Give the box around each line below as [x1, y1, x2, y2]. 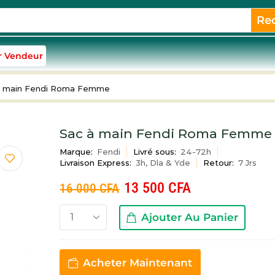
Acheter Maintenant [83, 257, 193, 269]
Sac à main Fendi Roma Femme [60, 126, 273, 141]
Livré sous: [133, 147, 177, 157]
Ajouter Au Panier [141, 211, 238, 223]
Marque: [60, 147, 93, 157]
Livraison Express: [60, 158, 132, 168]
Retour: [203, 158, 234, 168]
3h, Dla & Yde [136, 158, 191, 168]
